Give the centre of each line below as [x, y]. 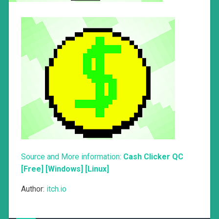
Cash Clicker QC [153, 156]
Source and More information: [72, 156]
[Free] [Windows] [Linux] [65, 169]
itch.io [56, 189]
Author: [33, 189]
